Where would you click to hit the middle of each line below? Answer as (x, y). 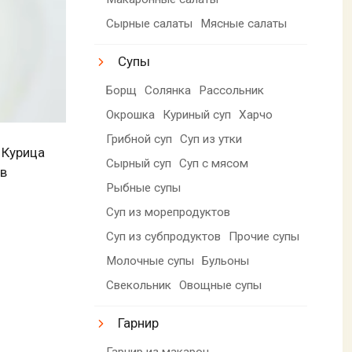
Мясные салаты (244, 23)
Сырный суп (139, 163)
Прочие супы (264, 236)
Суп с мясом (214, 163)
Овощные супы (221, 285)
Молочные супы (150, 260)
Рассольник (232, 90)
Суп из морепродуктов (169, 212)
